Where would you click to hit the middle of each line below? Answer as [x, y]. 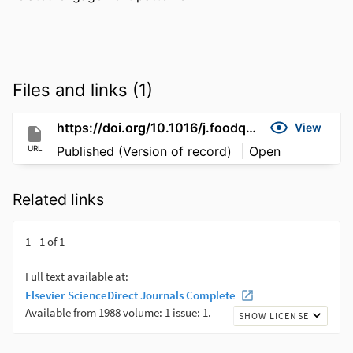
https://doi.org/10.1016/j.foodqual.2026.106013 [251, 127]
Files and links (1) [83, 89]
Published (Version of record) [146, 151]
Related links [58, 200]
